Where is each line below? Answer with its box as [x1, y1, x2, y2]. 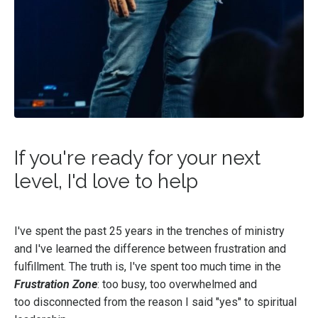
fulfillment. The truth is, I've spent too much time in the [14, 259, 281, 273]
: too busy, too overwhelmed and [97, 277, 257, 291]
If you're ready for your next [14, 146, 261, 170]
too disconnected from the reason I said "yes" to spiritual [14, 295, 297, 309]
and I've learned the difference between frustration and [14, 241, 286, 256]
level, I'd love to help [14, 169, 198, 193]
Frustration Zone [14, 277, 97, 291]
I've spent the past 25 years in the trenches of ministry [14, 224, 285, 238]
